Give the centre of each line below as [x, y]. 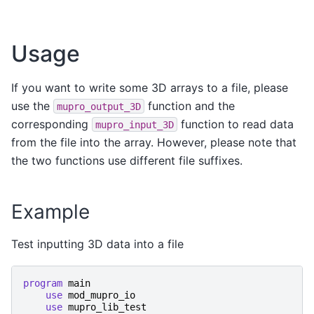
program [46, 283]
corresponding [52, 124]
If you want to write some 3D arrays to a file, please [150, 87]
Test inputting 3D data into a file [97, 244]
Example [50, 211]
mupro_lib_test [107, 307]
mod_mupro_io [102, 295]
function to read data [235, 124]
